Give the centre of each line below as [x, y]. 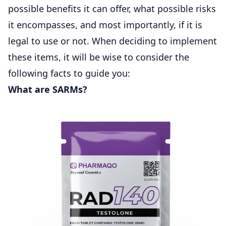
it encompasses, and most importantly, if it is [105, 24]
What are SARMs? [48, 89]
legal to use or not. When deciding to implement [112, 41]
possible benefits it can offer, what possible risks [112, 8]
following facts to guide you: [69, 73]
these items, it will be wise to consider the [99, 57]
